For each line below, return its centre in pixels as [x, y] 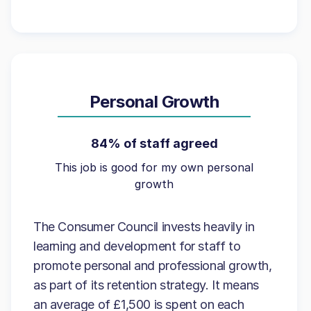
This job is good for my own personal [154, 167]
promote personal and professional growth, [153, 265]
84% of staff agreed [154, 143]
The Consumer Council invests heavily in [144, 226]
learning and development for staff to [137, 246]
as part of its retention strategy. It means [146, 285]
